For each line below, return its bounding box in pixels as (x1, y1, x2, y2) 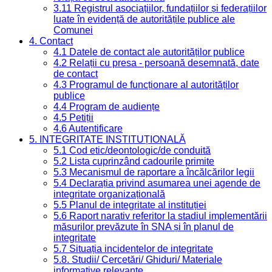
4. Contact (29, 35, 73, 46)
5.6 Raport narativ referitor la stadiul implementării (53, 210, 267, 221)
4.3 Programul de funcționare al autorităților (53, 79, 239, 90)
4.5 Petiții (53, 112, 93, 123)
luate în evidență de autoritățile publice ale (53, 13, 235, 24)
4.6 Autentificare (53, 123, 123, 134)
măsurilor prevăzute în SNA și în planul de (53, 221, 234, 232)
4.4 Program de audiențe (53, 101, 160, 112)
